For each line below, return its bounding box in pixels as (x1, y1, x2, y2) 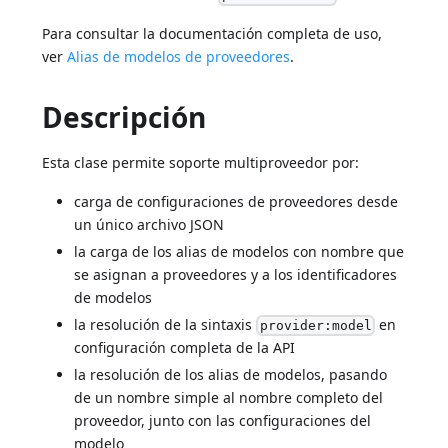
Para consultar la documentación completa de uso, (42, 23, 383, 43)
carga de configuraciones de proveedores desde (74, 191, 399, 211)
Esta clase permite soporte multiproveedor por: (42, 152, 360, 172)
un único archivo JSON (74, 214, 225, 234)
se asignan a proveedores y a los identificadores (74, 264, 398, 284)
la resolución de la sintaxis (74, 314, 257, 334)
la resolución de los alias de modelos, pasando (74, 365, 388, 385)
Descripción (42, 97, 207, 136)
